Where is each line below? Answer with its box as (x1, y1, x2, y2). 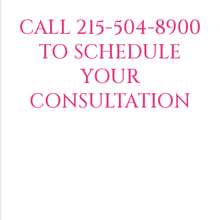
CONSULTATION (29, 88, 191, 115)
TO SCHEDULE (38, 39, 182, 66)
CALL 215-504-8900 (19, 14, 201, 41)
